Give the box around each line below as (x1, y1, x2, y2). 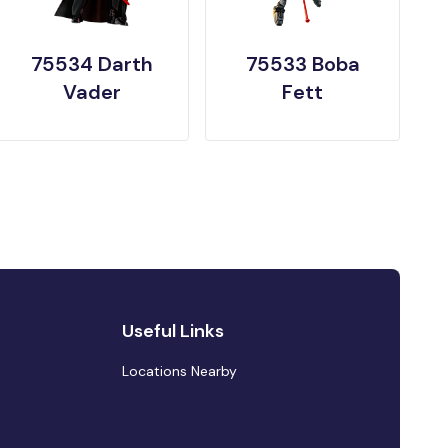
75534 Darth (30, 50, 153, 77)
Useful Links (121, 318, 224, 343)
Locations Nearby (121, 361, 237, 380)
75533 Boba (245, 50, 360, 77)
